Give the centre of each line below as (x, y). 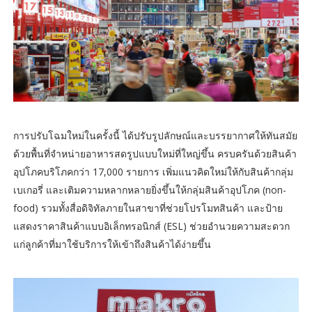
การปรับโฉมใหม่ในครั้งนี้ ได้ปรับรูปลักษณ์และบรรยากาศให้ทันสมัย (155, 136)
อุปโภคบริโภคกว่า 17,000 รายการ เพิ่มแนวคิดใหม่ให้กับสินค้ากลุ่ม (153, 172)
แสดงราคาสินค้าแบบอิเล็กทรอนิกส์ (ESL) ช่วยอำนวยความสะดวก (151, 226)
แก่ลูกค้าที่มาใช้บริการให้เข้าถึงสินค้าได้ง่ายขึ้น (112, 244)
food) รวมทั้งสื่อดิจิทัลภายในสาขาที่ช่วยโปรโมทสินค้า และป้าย (148, 208)
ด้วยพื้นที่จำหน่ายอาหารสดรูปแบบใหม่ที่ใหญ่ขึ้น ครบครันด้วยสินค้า (155, 154)
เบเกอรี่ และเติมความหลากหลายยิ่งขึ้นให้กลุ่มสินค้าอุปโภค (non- (149, 190)
